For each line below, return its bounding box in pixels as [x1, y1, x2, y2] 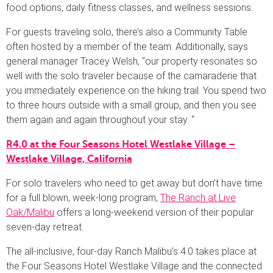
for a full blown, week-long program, [6, 191, 158, 204]
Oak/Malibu [6, 206, 54, 218]
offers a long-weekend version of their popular [54, 206, 253, 218]
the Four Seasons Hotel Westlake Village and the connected [6, 260, 262, 272]
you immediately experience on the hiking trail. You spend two [6, 84, 266, 96]
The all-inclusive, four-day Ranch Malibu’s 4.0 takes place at [6, 245, 257, 257]
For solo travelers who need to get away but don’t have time [6, 177, 263, 189]
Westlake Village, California [6, 153, 132, 165]
